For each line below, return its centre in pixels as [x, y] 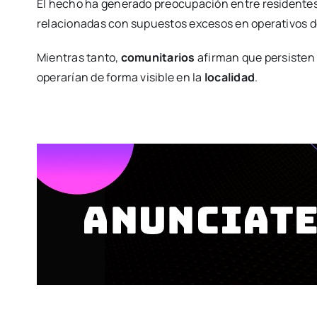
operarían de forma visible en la [120, 77]
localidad [230, 77]
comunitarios [158, 58]
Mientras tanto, [79, 58]
